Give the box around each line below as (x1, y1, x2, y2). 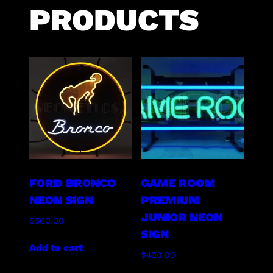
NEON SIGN (29, 193, 94, 207)
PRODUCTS (29, 2, 199, 38)
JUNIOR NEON (141, 210, 223, 224)
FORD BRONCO (29, 175, 116, 190)
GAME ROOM (141, 175, 216, 190)
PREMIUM (141, 193, 200, 207)
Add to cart (29, 242, 83, 254)
